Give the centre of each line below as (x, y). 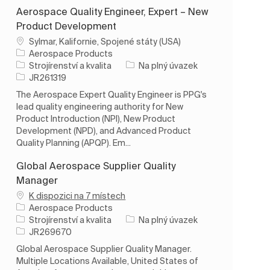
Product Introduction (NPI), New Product (96, 118)
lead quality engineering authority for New (100, 106)
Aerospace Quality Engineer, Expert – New (113, 11)
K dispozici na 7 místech (77, 196)
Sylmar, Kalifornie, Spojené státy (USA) (105, 41)
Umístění (34, 41)
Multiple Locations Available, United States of (108, 261)
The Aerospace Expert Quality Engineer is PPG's (112, 94)
